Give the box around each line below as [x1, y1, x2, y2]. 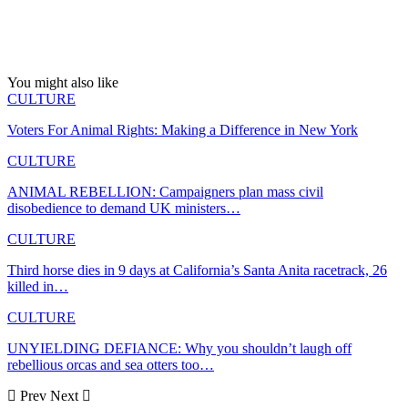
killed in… [7, 279, 68, 295]
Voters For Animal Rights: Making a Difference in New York [7, 122, 358, 138]
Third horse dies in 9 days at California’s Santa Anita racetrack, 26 [7, 262, 387, 279]
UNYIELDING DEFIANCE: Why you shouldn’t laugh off [7, 341, 352, 357]
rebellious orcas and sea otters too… [7, 357, 214, 373]
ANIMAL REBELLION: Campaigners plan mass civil [7, 184, 323, 200]
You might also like [7, 75, 118, 91]
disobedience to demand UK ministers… [7, 200, 240, 217]
